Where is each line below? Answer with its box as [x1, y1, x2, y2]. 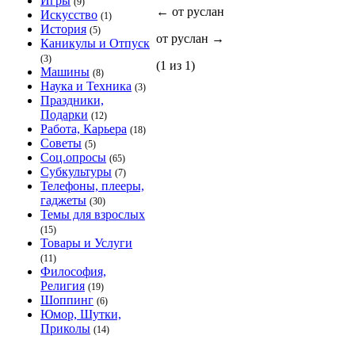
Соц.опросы [40, 151, 106, 164]
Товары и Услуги [40, 236, 132, 250]
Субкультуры [40, 165, 112, 178]
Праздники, [40, 94, 104, 107]
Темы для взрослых [40, 208, 145, 221]
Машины [40, 65, 90, 78]
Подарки [40, 108, 88, 121]
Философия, [40, 265, 106, 278]
